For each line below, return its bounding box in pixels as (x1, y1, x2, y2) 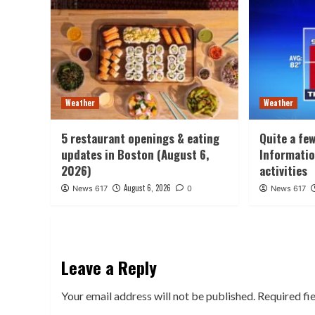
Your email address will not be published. (61, 289, 255, 303)
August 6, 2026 (124, 182, 171, 194)
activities (259, 162, 308, 180)
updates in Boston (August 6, (61, 146, 209, 164)
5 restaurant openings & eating (61, 129, 219, 148)
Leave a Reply (61, 255, 157, 281)
